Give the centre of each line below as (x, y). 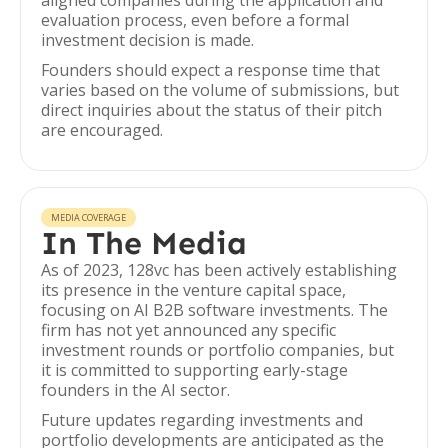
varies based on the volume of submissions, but (220, 90)
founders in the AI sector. (135, 390)
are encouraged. (102, 130)
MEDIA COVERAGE (88, 217)
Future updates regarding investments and (202, 420)
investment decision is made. (147, 40)
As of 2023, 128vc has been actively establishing (219, 270)
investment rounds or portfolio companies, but (217, 350)
